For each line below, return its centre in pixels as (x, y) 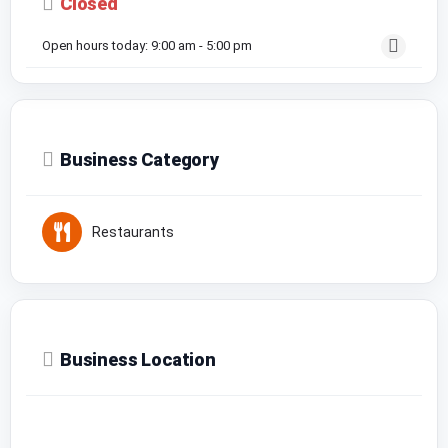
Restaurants (133, 231)
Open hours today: (96, 45)
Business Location (138, 359)
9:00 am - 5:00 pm (201, 45)
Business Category (139, 159)
